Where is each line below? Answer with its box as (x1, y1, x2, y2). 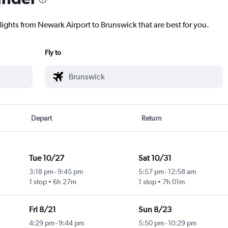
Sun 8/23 (138, 205, 172, 215)
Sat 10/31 (138, 153, 172, 163)
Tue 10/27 (28, 153, 64, 163)
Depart (31, 114, 52, 123)
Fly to (45, 48, 61, 57)
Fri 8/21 (28, 205, 56, 215)
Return (141, 114, 162, 123)
